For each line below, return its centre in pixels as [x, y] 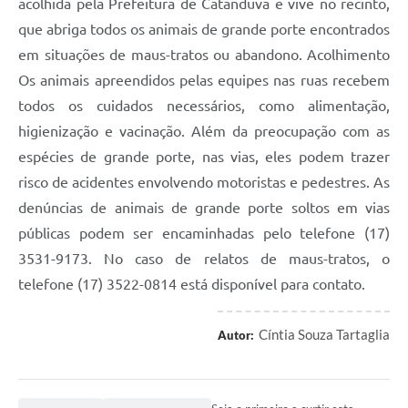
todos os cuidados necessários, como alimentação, [204, 106]
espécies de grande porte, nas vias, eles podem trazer [204, 157]
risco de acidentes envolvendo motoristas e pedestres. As [204, 183]
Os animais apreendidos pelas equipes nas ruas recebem [204, 81]
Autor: [236, 336]
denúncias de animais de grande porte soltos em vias [204, 208]
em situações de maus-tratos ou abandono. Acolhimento [204, 55]
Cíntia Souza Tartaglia [324, 335]
